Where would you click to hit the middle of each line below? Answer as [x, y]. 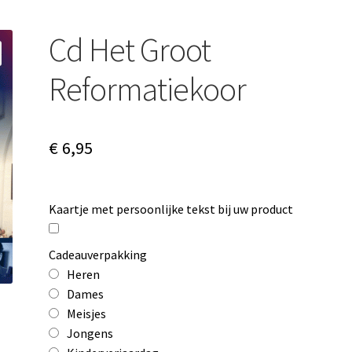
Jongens [90, 333]
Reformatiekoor [148, 88]
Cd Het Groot [130, 49]
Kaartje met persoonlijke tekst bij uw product [171, 209]
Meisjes [87, 313]
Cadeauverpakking [98, 254]
